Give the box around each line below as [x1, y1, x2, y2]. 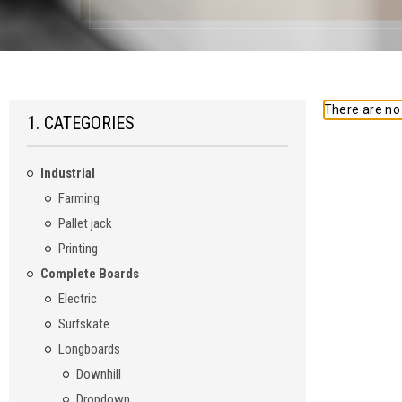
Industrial [39, 165, 95, 182]
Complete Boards [39, 266, 139, 283]
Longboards [57, 341, 120, 358]
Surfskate [57, 316, 109, 333]
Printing [57, 240, 98, 258]
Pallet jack [57, 215, 112, 232]
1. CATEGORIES [26, 112, 135, 135]
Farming [57, 190, 100, 207]
